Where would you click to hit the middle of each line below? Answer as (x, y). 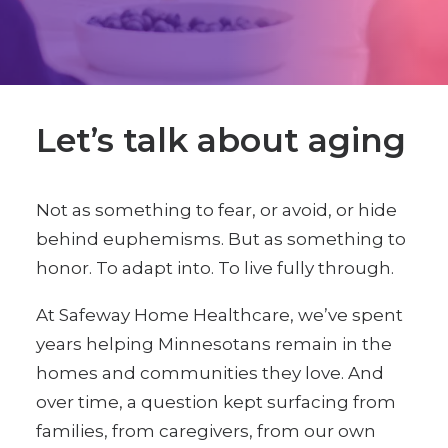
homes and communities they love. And (210, 373)
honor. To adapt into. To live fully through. (215, 268)
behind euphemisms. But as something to (221, 239)
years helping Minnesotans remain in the (214, 344)
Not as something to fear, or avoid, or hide (216, 210)
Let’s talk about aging (221, 140)
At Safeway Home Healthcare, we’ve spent (219, 315)
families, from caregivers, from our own (206, 431)
